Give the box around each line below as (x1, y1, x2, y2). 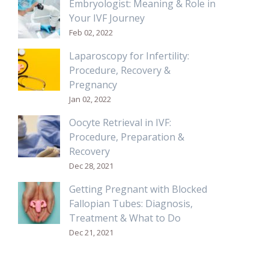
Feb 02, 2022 (69, 26, 113, 38)
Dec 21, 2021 (69, 226, 113, 238)
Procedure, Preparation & (69, 130, 184, 144)
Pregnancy (69, 77, 117, 91)
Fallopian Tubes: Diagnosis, (69, 196, 193, 210)
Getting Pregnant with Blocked (69, 182, 207, 196)
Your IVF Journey (69, 11, 145, 25)
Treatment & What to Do (69, 211, 181, 225)
